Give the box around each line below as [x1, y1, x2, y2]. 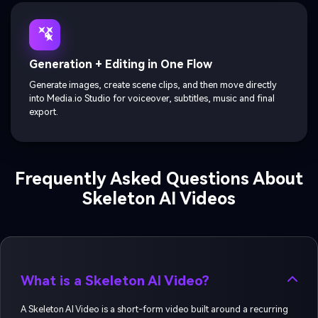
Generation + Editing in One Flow [29, 57, 212, 72]
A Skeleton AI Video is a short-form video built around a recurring [20, 303, 288, 314]
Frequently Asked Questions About [15, 169, 303, 190]
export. [29, 106, 58, 118]
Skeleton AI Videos [82, 189, 236, 209]
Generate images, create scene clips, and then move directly [29, 79, 277, 91]
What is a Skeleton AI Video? [20, 272, 209, 289]
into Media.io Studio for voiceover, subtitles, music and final [29, 93, 275, 104]
